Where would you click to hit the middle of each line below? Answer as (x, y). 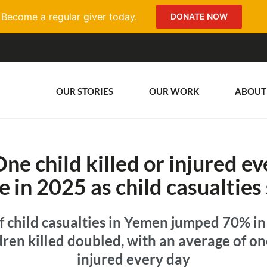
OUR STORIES (85, 91)
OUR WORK (174, 91)
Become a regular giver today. (69, 17)
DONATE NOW (199, 16)
